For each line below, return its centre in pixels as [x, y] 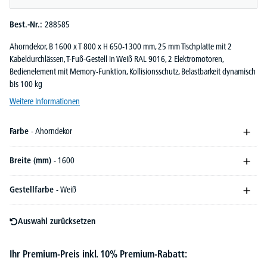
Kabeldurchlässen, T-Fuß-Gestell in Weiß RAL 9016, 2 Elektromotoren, [117, 59]
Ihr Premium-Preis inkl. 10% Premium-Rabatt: [98, 254]
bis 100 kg [26, 84]
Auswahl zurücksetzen [57, 221]
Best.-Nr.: [27, 25]
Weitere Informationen [45, 102]
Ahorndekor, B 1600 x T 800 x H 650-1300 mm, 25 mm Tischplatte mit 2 [121, 47]
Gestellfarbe [33, 190]
